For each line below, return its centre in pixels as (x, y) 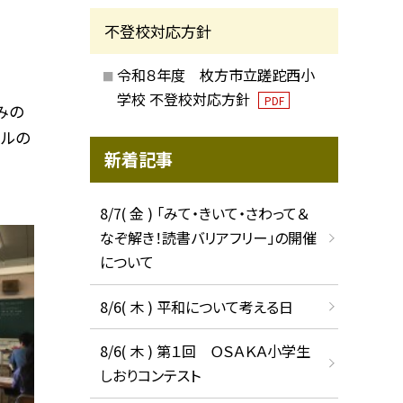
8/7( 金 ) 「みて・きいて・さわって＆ (204, 214)
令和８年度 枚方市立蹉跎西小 (215, 75)
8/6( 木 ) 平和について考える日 (196, 306)
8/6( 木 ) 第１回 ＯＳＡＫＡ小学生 (205, 351)
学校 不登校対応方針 (185, 99)
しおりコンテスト (150, 376)
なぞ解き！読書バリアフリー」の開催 (208, 238)
